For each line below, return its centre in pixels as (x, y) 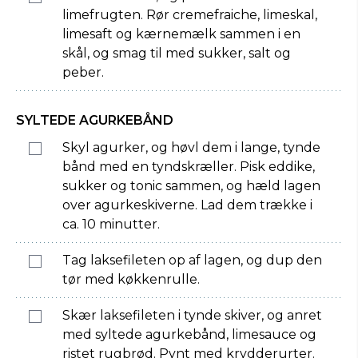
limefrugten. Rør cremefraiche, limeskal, (190, 15)
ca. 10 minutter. (111, 224)
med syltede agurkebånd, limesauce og (189, 334)
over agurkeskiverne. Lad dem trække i (187, 205)
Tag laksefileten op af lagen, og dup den (192, 260)
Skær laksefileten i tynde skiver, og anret (192, 315)
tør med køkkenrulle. (131, 279)
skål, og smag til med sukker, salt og (177, 53)
